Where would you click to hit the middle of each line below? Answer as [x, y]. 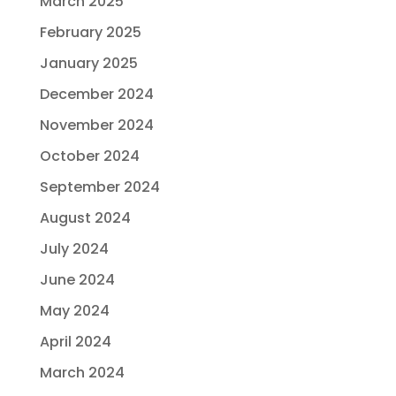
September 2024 [99, 187]
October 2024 [89, 156]
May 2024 [74, 311]
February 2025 [90, 32]
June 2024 [77, 280]
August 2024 [85, 218]
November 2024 [96, 125]
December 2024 [96, 94]
